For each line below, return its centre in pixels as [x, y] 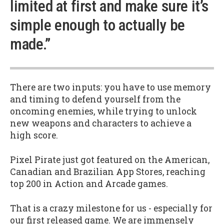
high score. [34, 135]
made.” [30, 44]
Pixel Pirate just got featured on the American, [110, 160]
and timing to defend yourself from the [95, 99]
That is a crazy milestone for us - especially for [111, 208]
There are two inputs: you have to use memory [110, 87]
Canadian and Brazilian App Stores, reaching [108, 172]
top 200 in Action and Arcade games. [89, 184]
